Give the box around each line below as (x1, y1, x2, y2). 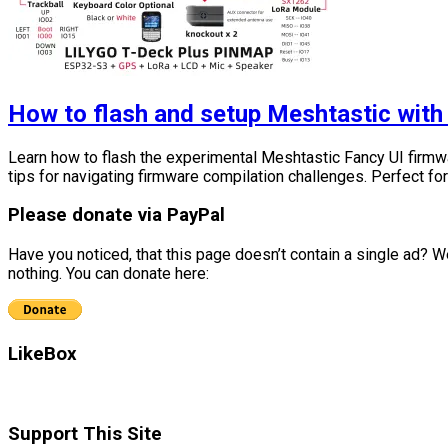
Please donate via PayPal (8, 204, 225, 227)
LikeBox (8, 342, 77, 365)
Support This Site (8, 422, 162, 445)
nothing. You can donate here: (8, 264, 209, 284)
